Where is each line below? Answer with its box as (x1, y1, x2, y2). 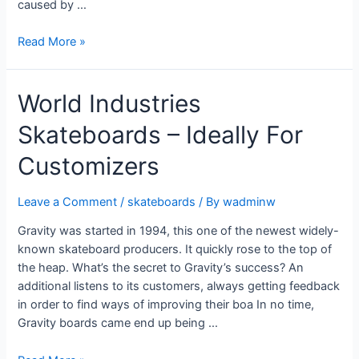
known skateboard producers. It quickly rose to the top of (18, 242, 333, 257)
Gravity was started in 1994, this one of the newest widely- (18, 224, 340, 239)
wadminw (223, 194, 276, 209)
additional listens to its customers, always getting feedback (18, 279, 341, 294)
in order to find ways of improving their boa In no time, (18, 297, 315, 313)
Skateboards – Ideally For (18, 119, 304, 149)
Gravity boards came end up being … (18, 316, 219, 331)
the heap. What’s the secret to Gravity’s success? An (18, 260, 305, 276)
